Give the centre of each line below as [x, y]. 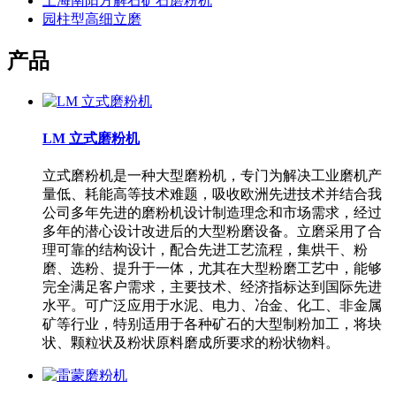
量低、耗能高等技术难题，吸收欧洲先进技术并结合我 [212, 194]
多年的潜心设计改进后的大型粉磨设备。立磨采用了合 [212, 232]
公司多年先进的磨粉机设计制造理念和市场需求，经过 [212, 213]
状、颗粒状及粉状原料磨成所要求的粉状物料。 [191, 343]
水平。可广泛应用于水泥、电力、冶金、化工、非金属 [212, 306]
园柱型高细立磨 [92, 19]
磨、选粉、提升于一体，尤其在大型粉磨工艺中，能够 [212, 269]
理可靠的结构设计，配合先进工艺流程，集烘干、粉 [205, 250]
